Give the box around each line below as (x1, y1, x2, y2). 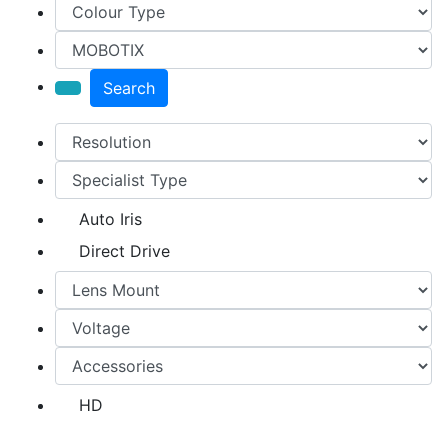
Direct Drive (79, 240, 170, 261)
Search (103, 77, 155, 98)
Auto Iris (79, 208, 142, 229)
